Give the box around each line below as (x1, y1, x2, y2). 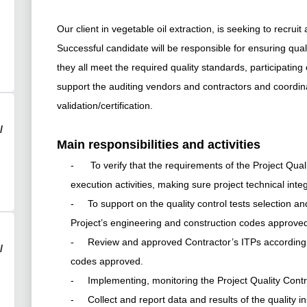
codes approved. (71, 255, 144, 267)
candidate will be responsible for (106, 42, 245, 54)
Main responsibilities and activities (56, 138, 260, 152)
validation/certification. (56, 100, 153, 112)
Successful (56, 42, 103, 54)
